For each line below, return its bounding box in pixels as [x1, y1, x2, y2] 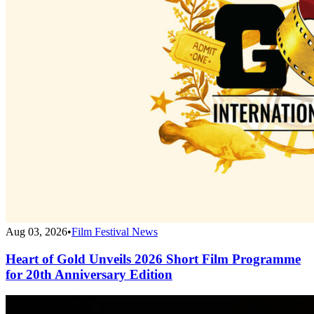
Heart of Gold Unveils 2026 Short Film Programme [6, 251, 301, 266]
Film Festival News [71, 226, 158, 238]
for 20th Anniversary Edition [6, 266, 172, 282]
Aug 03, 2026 [6, 226, 67, 238]
